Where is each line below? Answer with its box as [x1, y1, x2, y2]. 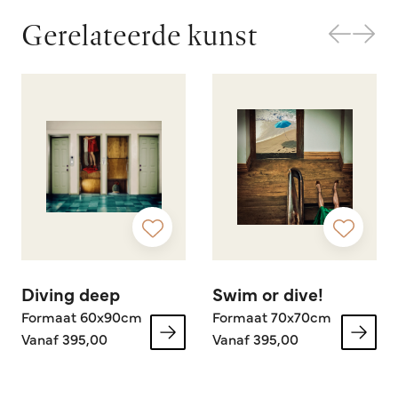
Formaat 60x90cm [21, 306, 142, 326]
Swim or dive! [212, 281, 323, 306]
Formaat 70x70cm [212, 306, 331, 326]
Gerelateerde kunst [21, 16, 259, 53]
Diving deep [21, 281, 120, 306]
